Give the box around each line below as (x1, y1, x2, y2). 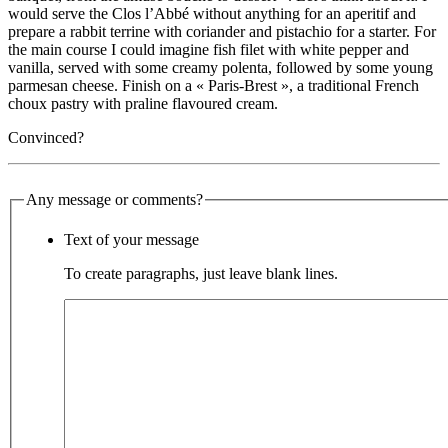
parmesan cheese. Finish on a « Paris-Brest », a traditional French (8, 77, 419, 95)
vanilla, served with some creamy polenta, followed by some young (8, 59, 433, 77)
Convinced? (8, 129, 84, 147)
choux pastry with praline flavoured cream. (8, 95, 278, 113)
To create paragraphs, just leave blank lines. (64, 265, 338, 283)
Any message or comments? (26, 191, 203, 209)
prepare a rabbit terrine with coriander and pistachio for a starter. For (8, 23, 436, 41)
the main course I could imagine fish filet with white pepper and (8, 41, 409, 59)
